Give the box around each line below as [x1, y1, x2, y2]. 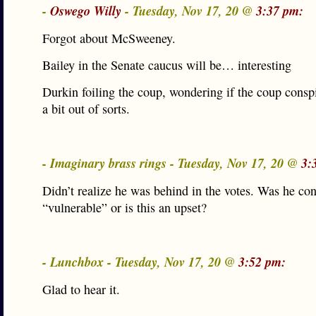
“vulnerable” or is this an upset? [42, 199, 207, 216]
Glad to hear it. [42, 281, 120, 298]
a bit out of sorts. [42, 100, 130, 117]
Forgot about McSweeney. [42, 30, 176, 47]
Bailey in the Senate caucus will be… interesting [42, 56, 291, 73]
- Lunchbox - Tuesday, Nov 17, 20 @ [42, 253, 238, 271]
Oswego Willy [50, 1, 121, 20]
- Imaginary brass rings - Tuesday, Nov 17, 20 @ [42, 154, 301, 172]
